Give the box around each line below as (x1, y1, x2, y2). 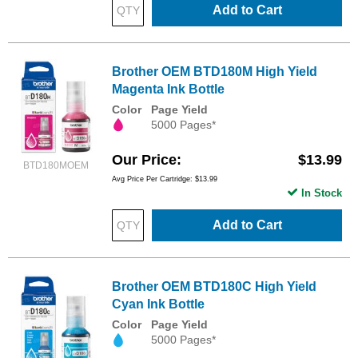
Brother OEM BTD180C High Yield (112, 280, 316, 294)
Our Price (112, 152, 177, 169)
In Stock (301, 187, 342, 200)
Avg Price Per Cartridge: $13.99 (112, 175, 217, 184)
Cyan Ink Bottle (112, 297, 205, 312)
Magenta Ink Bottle (112, 82, 225, 97)
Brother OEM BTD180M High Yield (112, 65, 317, 79)
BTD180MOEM (23, 160, 89, 172)
